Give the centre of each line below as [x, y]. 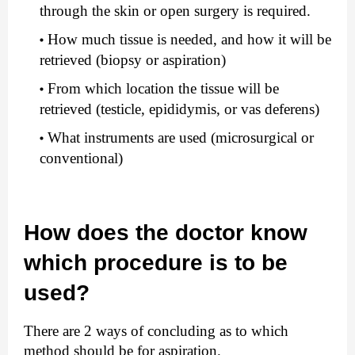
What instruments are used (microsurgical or [181, 137]
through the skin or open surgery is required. [175, 10]
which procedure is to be [156, 262]
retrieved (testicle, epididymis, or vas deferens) [179, 109]
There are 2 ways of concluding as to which [156, 330]
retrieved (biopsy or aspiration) [133, 59]
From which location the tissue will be [163, 88]
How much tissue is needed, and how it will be [189, 39]
